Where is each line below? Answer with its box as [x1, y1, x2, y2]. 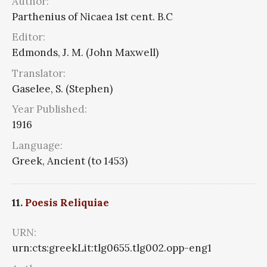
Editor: [12, 30, 45, 44]
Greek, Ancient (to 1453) [12, 154, 128, 167]
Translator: [12, 66, 66, 80]
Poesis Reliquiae [25, 196, 109, 210]
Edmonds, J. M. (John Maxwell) [12, 46, 159, 60]
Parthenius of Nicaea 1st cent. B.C [12, 10, 173, 23]
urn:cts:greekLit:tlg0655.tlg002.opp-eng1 [12, 241, 212, 255]
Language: [12, 138, 63, 152]
